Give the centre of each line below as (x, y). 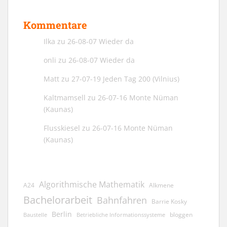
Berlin (62, 214)
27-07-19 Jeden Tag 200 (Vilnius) (125, 79)
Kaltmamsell (65, 97)
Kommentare (55, 25)
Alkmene (161, 185)
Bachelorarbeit (58, 199)
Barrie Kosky (169, 201)
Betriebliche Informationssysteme (121, 215)
